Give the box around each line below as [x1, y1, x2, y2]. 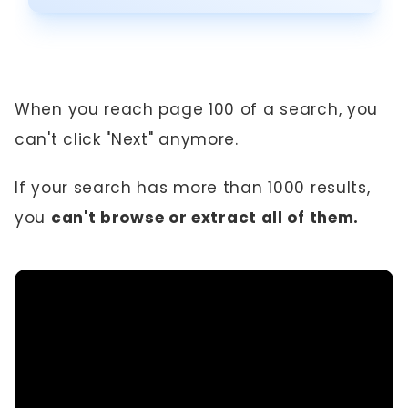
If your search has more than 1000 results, [15, 176, 371, 199]
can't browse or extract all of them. [50, 206, 360, 229]
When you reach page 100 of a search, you [15, 97, 379, 120]
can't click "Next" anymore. [15, 127, 239, 150]
